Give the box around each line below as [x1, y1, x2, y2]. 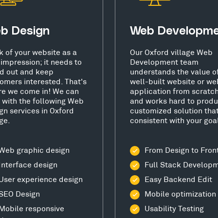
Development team [130, 56, 199, 66]
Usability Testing [145, 203, 204, 213]
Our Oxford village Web [130, 47, 213, 56]
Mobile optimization [145, 188, 216, 198]
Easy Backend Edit [145, 174, 212, 183]
